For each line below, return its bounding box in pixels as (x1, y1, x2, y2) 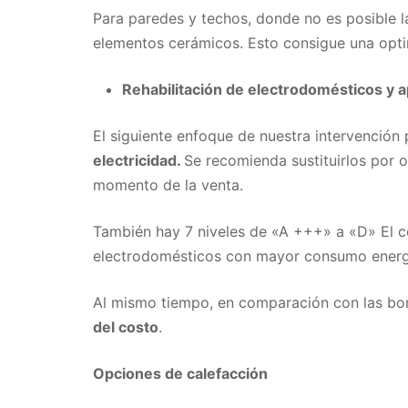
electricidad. (93, 151, 184, 170)
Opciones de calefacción (93, 364, 268, 383)
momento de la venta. (93, 176, 243, 195)
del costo (93, 318, 158, 337)
